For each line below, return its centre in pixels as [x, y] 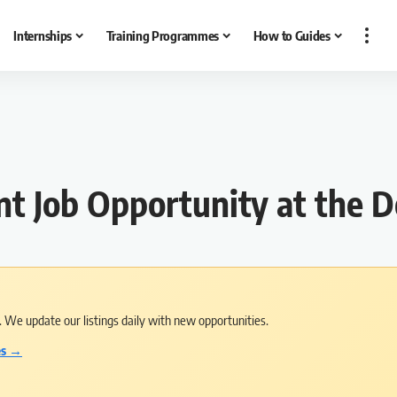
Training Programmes [163, 35]
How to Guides [292, 35]
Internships [43, 35]
